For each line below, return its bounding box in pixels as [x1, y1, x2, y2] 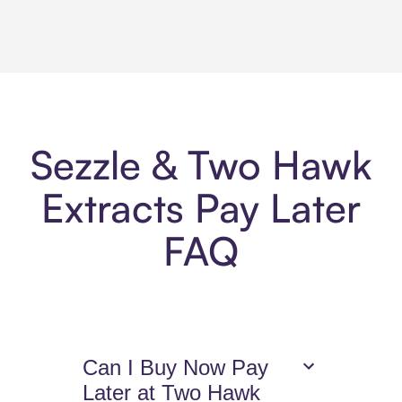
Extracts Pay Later [41, 183, 361, 233]
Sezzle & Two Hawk [31, 140, 371, 190]
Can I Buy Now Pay [83, 355, 269, 380]
